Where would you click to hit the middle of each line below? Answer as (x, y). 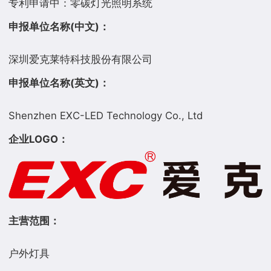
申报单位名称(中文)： (59, 27)
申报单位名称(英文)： (59, 83)
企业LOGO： (39, 139)
